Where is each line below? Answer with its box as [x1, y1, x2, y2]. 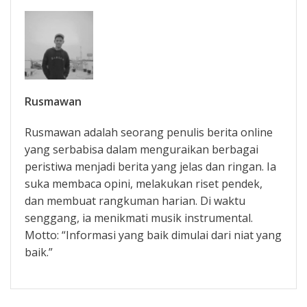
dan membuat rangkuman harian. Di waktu [25, 193, 245, 208]
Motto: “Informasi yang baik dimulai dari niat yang [25, 227, 282, 243]
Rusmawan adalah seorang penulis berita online [25, 124, 273, 140]
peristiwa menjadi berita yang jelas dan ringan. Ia [25, 158, 276, 174]
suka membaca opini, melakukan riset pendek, [25, 175, 262, 191]
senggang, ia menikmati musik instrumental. [25, 210, 253, 225]
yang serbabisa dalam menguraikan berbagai [25, 141, 258, 157]
